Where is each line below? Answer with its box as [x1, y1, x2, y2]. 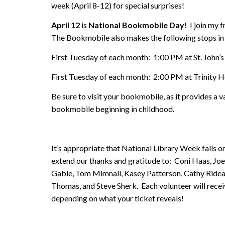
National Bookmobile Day [88, 20, 184, 30]
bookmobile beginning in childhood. [51, 103, 174, 114]
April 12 [51, 20, 80, 30]
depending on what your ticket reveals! [51, 193, 184, 203]
